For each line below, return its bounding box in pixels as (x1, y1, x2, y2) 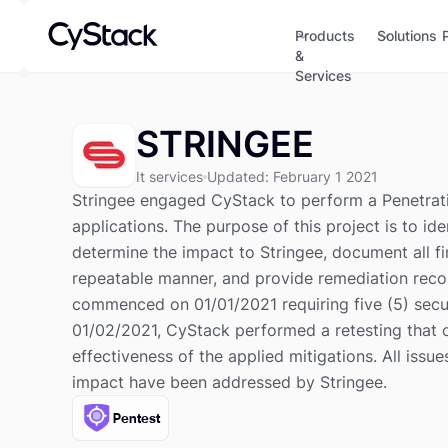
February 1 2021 (273, 168, 378, 185)
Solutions (377, 27, 437, 44)
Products (295, 27, 355, 44)
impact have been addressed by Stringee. (72, 372, 387, 392)
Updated (207, 168, 265, 185)
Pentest (113, 410, 160, 426)
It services (136, 168, 203, 185)
